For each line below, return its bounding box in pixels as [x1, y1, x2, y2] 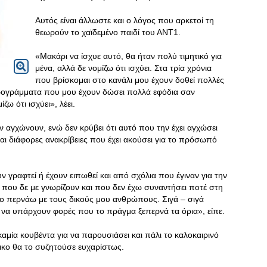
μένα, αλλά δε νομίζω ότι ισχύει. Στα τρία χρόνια [35, 63, 212, 73]
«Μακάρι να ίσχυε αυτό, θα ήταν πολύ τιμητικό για [35, 51, 222, 61]
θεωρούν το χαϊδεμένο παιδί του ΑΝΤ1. [35, 27, 181, 37]
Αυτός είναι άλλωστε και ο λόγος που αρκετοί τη [35, 15, 214, 25]
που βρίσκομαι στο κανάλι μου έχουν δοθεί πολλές [35, 75, 224, 85]
